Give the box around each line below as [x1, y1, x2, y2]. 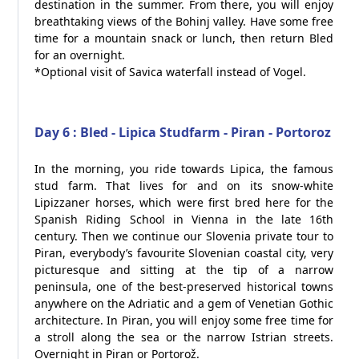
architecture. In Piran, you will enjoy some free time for [34, 313, 333, 328]
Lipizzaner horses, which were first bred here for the [34, 195, 333, 210]
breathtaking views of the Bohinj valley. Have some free [34, 14, 333, 29]
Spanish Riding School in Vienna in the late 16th [34, 212, 333, 227]
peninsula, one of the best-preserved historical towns [34, 279, 333, 294]
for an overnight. [34, 47, 125, 63]
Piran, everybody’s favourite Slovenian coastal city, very [34, 245, 333, 260]
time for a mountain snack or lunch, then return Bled [34, 30, 333, 46]
